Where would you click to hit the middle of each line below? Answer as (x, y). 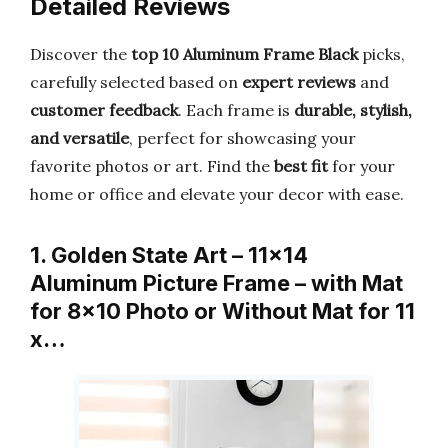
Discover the (80, 54)
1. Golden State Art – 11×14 (169, 255)
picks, (381, 54)
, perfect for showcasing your (242, 138)
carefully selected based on (136, 82)
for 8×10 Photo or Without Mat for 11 (222, 311)
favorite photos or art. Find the (152, 166)
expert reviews (299, 82)
